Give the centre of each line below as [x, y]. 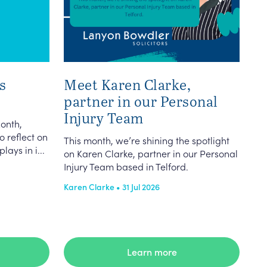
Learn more [152, 252]
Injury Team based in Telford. [126, 166]
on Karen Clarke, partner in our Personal [151, 153]
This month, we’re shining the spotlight [147, 140]
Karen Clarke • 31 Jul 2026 [112, 187]
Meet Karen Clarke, [127, 84]
